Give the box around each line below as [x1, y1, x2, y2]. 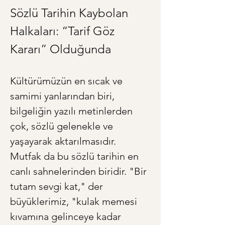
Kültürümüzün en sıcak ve [10, 75, 125, 87]
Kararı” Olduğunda [10, 42, 111, 57]
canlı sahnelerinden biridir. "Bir [10, 165, 149, 178]
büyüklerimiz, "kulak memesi [10, 195, 140, 208]
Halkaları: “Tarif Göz [10, 24, 118, 39]
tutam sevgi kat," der [10, 180, 105, 193]
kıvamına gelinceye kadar [10, 210, 124, 223]
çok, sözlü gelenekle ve [10, 120, 116, 133]
